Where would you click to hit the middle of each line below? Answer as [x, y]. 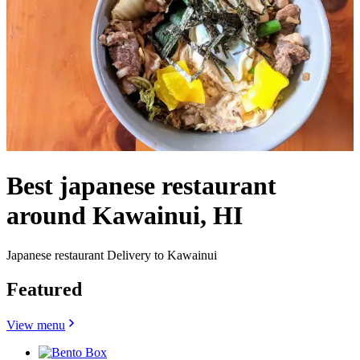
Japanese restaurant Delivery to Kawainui [112, 255]
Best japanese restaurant [141, 186]
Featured [44, 289]
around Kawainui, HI [125, 216]
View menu [36, 325]
